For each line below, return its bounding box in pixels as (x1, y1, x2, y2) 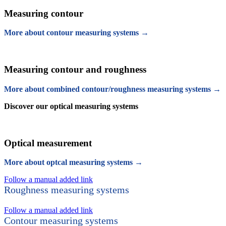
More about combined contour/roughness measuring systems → (4, 84, 221, 93)
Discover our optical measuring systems (4, 101, 138, 110)
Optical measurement (4, 137, 92, 148)
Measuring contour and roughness (4, 64, 146, 75)
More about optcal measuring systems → (4, 158, 143, 167)
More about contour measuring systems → (4, 28, 149, 37)
